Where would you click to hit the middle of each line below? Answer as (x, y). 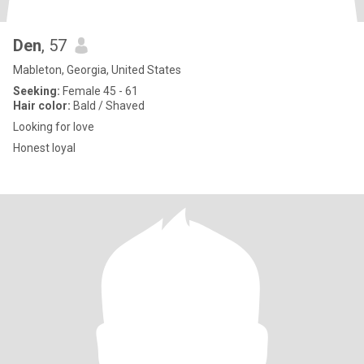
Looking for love (54, 127)
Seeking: (37, 91)
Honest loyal (44, 148)
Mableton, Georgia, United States (97, 70)
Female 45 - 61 (99, 91)
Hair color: (42, 106)
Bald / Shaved (108, 106)
